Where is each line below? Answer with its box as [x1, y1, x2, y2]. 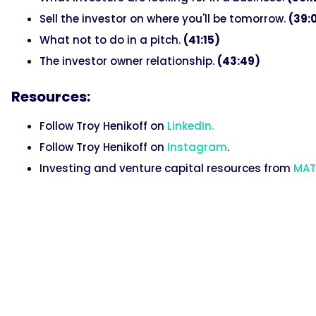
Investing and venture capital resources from [39, 160, 293, 176]
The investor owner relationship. [39, 53, 217, 68]
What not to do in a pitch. [39, 32, 183, 47]
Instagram [167, 139, 227, 154]
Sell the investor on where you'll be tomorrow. [39, 11, 288, 26]
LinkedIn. [167, 118, 214, 133]
